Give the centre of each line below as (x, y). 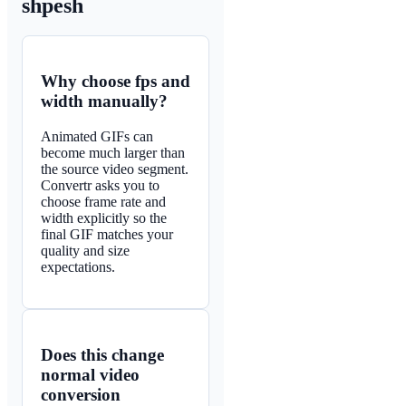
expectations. (78, 266)
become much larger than (113, 152)
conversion (81, 394)
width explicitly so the (104, 217)
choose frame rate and (103, 201)
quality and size (85, 250)
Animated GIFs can (97, 136)
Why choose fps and (116, 82)
